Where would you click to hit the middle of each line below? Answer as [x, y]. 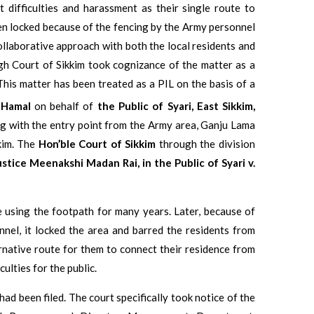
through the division [206, 143]
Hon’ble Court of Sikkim [97, 143]
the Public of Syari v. [205, 162]
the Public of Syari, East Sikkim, [176, 105]
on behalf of [64, 105]
